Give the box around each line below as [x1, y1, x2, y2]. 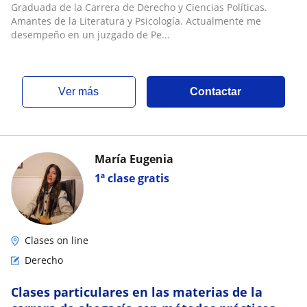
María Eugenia [95, 151, 173, 167]
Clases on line [25, 234, 88, 247]
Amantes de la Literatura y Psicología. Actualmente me [11, 14, 261, 27]
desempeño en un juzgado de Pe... [11, 28, 170, 41]
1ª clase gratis [95, 171, 169, 186]
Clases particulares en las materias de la [11, 284, 262, 300]
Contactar [190, 86, 242, 97]
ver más [66, 86, 99, 97]
